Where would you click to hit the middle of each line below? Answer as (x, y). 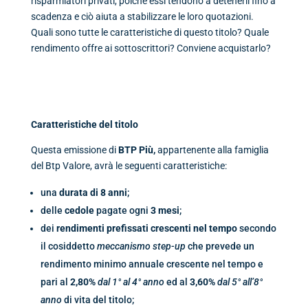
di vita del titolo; (98, 299)
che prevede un (220, 246)
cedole (78, 210)
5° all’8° (247, 282)
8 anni (113, 192)
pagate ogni (122, 210)
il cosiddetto (68, 246)
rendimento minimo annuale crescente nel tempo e (152, 264)
